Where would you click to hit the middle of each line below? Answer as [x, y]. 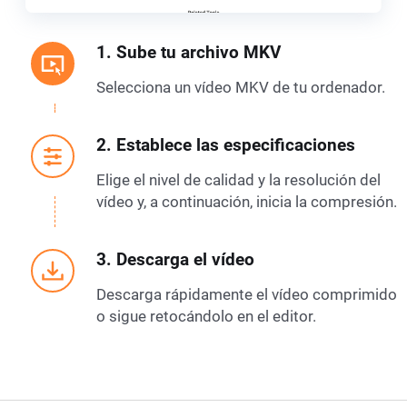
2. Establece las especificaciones [225, 145]
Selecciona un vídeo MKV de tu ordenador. [240, 87]
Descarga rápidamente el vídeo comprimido [246, 294]
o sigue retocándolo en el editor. [206, 316]
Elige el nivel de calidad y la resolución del [238, 180]
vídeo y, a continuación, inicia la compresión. [246, 202]
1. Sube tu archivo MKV [188, 52]
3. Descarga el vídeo [175, 259]
